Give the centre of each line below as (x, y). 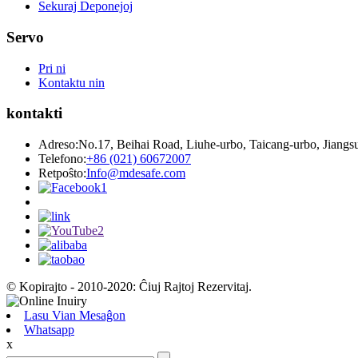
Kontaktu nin (72, 82)
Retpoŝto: (62, 173)
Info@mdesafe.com (136, 173)
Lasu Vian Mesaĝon (75, 316)
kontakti (34, 113)
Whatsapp (49, 330)
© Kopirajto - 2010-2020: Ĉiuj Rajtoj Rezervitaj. (129, 287)
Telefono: (62, 159)
